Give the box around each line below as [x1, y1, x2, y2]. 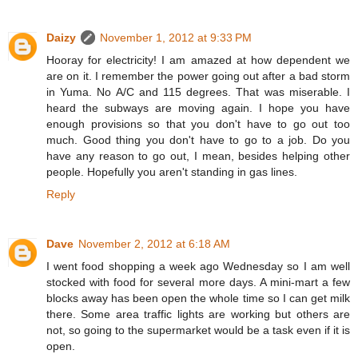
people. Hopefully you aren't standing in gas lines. [46, 165, 297, 179]
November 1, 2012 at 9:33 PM [100, 31, 252, 45]
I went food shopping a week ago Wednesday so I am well [46, 260, 350, 273]
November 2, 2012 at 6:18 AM [78, 237, 230, 251]
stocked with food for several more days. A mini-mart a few [46, 276, 350, 289]
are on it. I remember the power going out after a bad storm [46, 70, 350, 83]
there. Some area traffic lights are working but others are [46, 308, 350, 321]
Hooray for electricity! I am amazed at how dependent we [46, 54, 350, 67]
